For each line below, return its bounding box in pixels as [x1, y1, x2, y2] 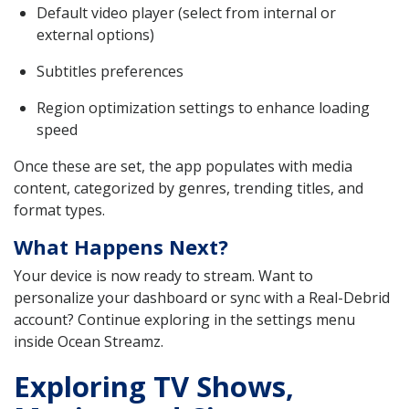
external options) [37, 25, 154, 46]
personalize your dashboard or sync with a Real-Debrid [14, 288, 390, 309]
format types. [14, 200, 105, 221]
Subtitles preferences [37, 61, 184, 82]
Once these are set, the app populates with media [14, 156, 352, 177]
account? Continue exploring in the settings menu [14, 309, 355, 330]
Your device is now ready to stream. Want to [14, 266, 313, 287]
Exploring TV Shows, [14, 366, 294, 405]
